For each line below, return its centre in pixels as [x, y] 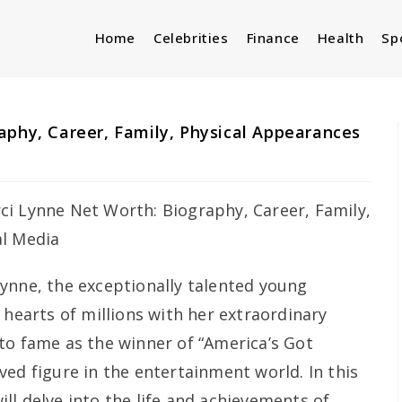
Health [341, 38]
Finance [273, 38]
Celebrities [191, 38]
